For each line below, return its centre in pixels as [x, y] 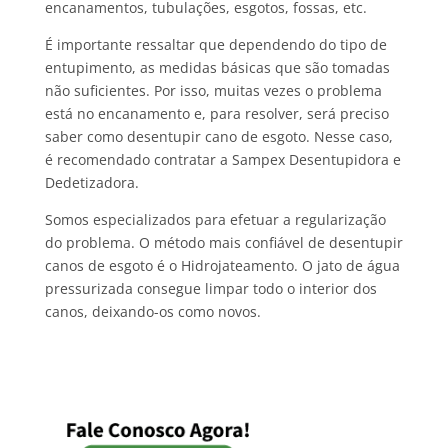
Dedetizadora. [91, 183]
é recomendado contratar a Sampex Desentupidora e [222, 160]
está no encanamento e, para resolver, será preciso [216, 114]
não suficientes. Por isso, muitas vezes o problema [213, 91]
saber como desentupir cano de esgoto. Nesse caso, [218, 137]
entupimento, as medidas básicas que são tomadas [217, 68]
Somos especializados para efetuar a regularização [215, 220]
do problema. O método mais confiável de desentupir [223, 243]
